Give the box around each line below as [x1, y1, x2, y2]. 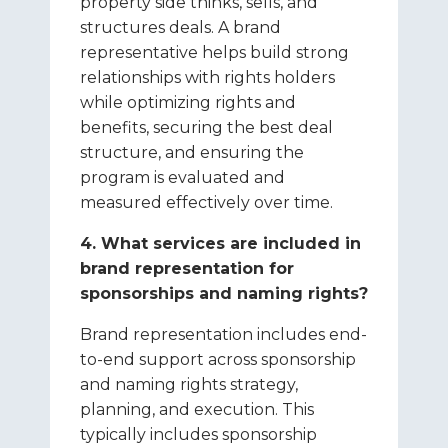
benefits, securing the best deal [80, 118, 333, 137]
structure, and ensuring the [80, 143, 304, 162]
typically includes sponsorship [80, 425, 317, 444]
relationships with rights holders [80, 68, 335, 87]
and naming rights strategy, [80, 375, 298, 394]
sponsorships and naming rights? [80, 284, 368, 303]
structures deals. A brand [80, 18, 281, 37]
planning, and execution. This [80, 400, 314, 419]
